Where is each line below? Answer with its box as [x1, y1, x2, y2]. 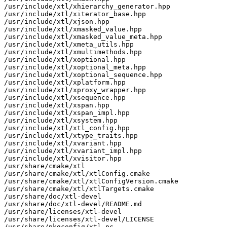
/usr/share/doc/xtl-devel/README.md [4, 200, 142, 208]
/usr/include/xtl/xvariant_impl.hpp [4, 146, 142, 155]
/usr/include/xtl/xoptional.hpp [4, 55, 126, 63]
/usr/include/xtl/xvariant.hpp [4, 139, 122, 147]
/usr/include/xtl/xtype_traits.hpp [4, 131, 138, 139]
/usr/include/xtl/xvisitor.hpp [4, 154, 122, 162]
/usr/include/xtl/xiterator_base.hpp [4, 10, 146, 18]
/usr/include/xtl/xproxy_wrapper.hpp [4, 86, 146, 94]
